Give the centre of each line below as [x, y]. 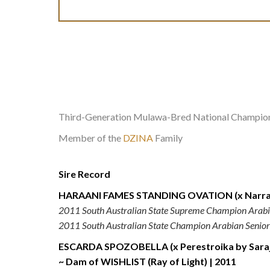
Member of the [91, 138]
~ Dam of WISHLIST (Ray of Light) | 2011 [147, 262]
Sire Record [84, 174]
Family [168, 138]
